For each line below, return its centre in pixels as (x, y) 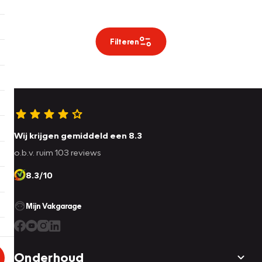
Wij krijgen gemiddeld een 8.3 (78, 135)
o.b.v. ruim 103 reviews (58, 152)
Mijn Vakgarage (54, 206)
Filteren (124, 42)
